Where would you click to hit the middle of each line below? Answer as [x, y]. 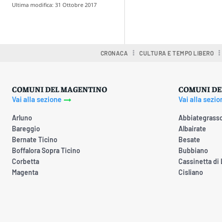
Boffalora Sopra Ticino [46, 150]
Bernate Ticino [35, 139]
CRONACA [114, 53]
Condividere [183, 16]
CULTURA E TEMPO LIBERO [177, 53]
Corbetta [26, 161]
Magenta [25, 172]
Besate [189, 139]
